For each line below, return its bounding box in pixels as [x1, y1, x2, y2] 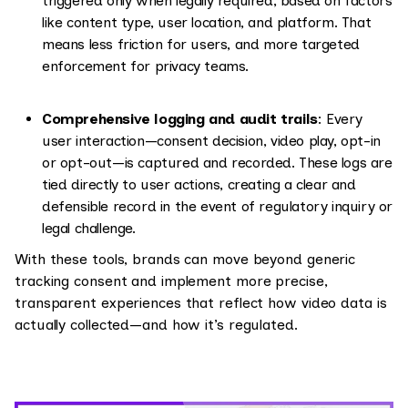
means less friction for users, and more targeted [42, 36, 360, 53]
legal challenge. [42, 219, 136, 237]
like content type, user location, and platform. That [42, 14, 372, 31]
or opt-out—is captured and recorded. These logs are [42, 154, 393, 171]
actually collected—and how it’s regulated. [15, 316, 298, 333]
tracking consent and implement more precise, [15, 272, 328, 290]
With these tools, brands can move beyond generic [15, 250, 356, 268]
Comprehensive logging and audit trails [42, 110, 318, 127]
